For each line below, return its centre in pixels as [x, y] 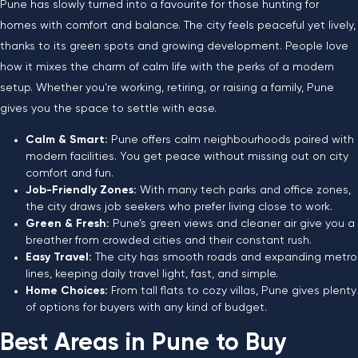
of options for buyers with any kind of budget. [146, 308]
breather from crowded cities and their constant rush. [169, 241]
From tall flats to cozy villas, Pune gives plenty [234, 291]
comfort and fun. [70, 173]
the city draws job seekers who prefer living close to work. [179, 207]
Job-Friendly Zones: [83, 190]
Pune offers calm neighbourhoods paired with [233, 140]
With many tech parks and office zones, [245, 190]
